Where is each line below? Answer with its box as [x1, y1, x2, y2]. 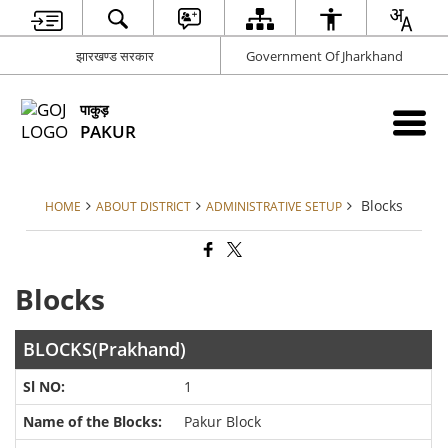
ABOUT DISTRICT [96, 198, 191, 214]
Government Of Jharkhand [246, 46, 403, 65]
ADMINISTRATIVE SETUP [206, 198, 342, 214]
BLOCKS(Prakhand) [23, 337, 187, 362]
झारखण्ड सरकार [76, 46, 155, 65]
